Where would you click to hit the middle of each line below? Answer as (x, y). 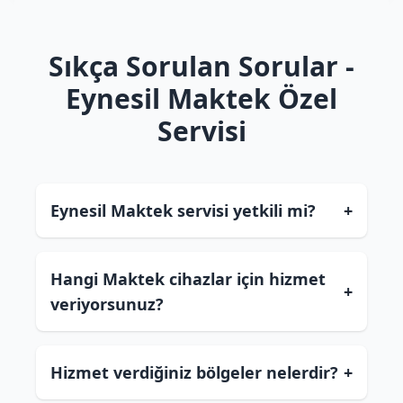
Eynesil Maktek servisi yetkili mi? (183, 210)
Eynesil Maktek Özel (201, 99)
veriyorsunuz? (107, 304)
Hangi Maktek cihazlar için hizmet (188, 279)
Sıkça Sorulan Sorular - (201, 66)
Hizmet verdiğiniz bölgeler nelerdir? (194, 372)
